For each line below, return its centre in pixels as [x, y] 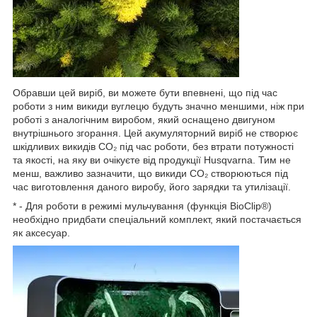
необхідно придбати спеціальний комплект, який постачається [157, 220]
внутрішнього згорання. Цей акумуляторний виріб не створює [155, 133]
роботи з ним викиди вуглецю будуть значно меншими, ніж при [158, 106]
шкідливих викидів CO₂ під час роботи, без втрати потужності [153, 147]
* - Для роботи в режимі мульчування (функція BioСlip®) [142, 206]
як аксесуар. [41, 233]
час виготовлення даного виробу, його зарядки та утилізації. [152, 187]
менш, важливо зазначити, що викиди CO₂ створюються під [150, 174]
